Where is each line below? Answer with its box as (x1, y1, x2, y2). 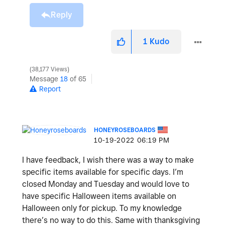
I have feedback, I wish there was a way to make (22, 155, 194, 165)
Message (30, 74, 60, 83)
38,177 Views (30, 65, 69, 73)
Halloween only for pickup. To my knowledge (22, 203, 182, 213)
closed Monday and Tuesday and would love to (22, 179, 189, 189)
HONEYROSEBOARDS (94, 126, 156, 134)
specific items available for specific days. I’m (22, 167, 183, 177)
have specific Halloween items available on (22, 191, 176, 201)
